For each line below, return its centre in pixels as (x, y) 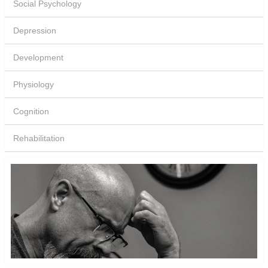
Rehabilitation (39, 138)
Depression (35, 30)
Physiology (34, 84)
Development (39, 57)
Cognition (31, 111)
